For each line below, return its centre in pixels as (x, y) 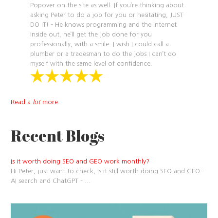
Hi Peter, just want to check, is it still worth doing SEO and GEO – (108, 171)
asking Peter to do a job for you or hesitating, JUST (107, 15)
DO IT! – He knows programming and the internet (104, 25)
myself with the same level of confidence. (91, 64)
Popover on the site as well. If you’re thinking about (107, 5)
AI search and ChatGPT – (48, 181)
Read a (22, 102)
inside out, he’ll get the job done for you (91, 35)
